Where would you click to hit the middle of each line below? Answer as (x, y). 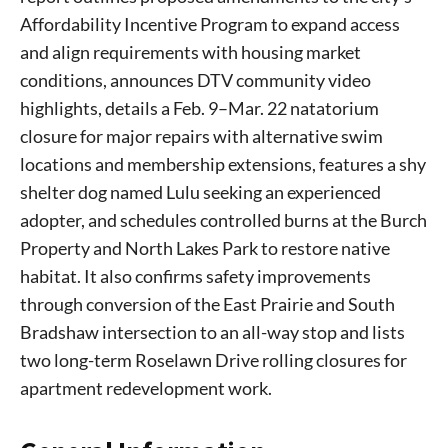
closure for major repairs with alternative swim (201, 136)
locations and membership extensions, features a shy (223, 164)
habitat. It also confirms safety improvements (195, 276)
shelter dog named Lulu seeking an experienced (200, 192)
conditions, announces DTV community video (195, 80)
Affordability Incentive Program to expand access (210, 24)
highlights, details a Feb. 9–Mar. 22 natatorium (199, 108)
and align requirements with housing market (190, 52)
